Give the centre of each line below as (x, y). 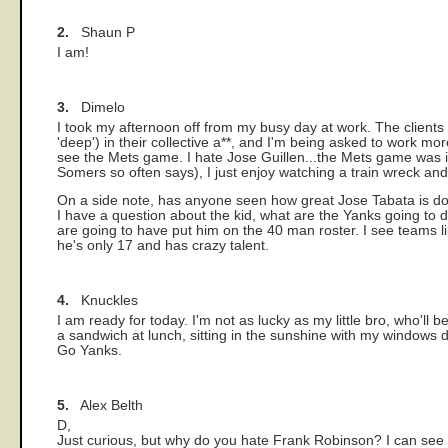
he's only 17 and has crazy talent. (163, 246)
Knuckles (103, 301)
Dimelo (97, 107)
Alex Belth (106, 406)
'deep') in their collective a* (141, 142)
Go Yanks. (89, 351)
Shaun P (102, 32)
